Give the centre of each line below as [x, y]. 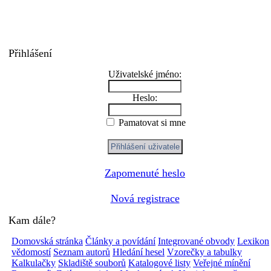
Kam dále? [32, 220]
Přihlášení [30, 53]
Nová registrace [145, 198]
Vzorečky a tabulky [204, 252]
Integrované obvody [196, 241]
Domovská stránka [47, 241]
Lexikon [253, 241]
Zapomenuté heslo [145, 173]
